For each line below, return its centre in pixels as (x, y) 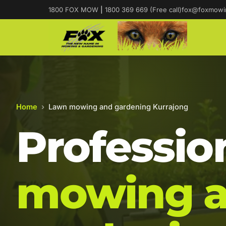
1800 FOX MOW (74, 10)
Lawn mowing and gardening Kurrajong (118, 107)
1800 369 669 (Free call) (142, 10)
